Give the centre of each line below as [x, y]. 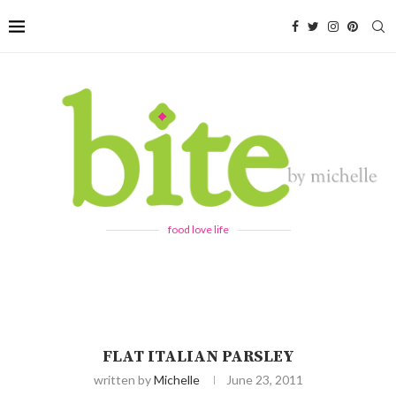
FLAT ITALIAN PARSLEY [198, 356]
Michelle [176, 379]
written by [123, 379]
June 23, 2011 [264, 379]
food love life [198, 229]
